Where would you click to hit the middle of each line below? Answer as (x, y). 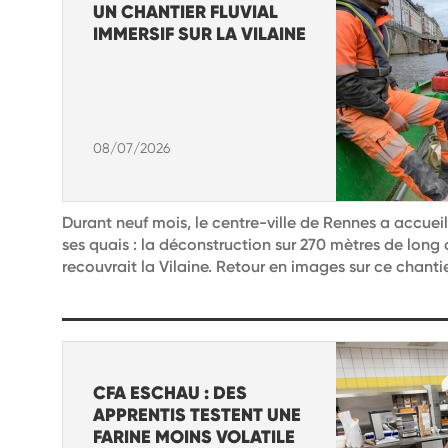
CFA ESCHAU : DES (170, 392)
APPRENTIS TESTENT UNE (197, 414)
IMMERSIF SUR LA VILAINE (199, 33)
